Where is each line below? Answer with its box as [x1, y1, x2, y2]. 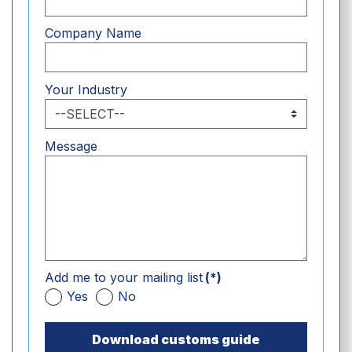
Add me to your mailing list [45, 269, 203, 286]
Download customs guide [92, 332, 260, 348]
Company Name [45, 25, 141, 42]
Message [45, 137, 97, 154]
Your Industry [45, 82, 127, 98]
